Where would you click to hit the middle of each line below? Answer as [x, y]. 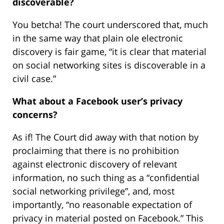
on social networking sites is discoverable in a [109, 65]
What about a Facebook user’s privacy [97, 101]
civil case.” [34, 79]
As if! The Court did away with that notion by [105, 137]
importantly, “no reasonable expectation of [102, 205]
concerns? [35, 115]
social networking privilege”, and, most [93, 191]
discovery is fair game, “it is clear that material [109, 52]
